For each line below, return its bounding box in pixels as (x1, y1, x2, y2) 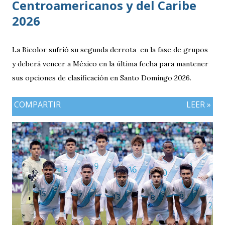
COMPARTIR (14, 98, 61, 110)
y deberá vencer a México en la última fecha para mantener (12, 59, 208, 68)
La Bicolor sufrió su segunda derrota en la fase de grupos (12, 45, 208, 54)
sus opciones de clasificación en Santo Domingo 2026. (12, 73, 191, 82)
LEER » (186, 98, 211, 110)
